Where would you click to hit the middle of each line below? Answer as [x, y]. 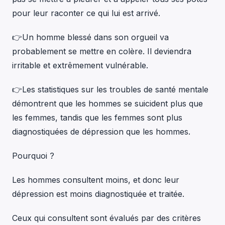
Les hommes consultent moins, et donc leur [96, 180]
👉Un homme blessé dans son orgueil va [90, 37]
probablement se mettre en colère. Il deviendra [102, 51]
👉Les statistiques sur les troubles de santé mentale [110, 89]
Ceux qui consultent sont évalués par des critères [106, 218]
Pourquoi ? [33, 155]
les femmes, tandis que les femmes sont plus [97, 117]
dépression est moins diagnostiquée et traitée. [99, 194]
